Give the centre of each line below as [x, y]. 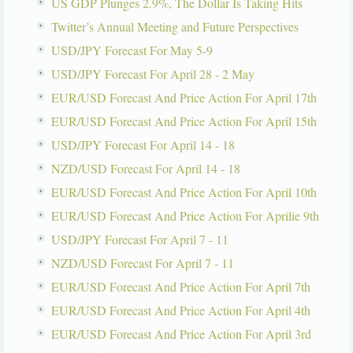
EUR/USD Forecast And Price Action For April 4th [181, 310]
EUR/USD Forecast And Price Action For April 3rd [181, 334]
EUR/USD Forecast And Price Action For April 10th [184, 192]
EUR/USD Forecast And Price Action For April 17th [184, 98]
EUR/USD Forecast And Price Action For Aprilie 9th [185, 216]
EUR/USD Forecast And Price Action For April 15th [184, 121]
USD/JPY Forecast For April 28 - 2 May [153, 74]
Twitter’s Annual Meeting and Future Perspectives [175, 27]
